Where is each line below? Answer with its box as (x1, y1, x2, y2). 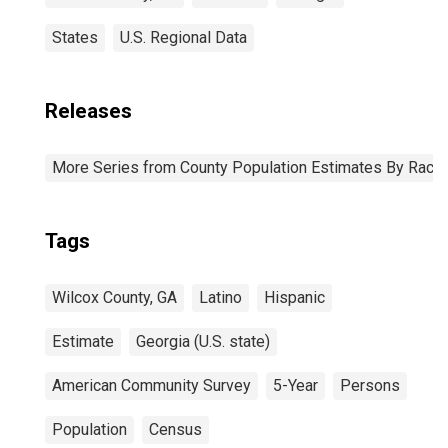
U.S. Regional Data (120, 28, 247, 47)
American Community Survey (52, 376, 251, 395)
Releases (45, 99, 132, 123)
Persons (340, 376, 400, 395)
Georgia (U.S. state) (136, 332, 270, 351)
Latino (199, 288, 242, 307)
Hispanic (264, 288, 325, 307)
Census (149, 420, 202, 439)
